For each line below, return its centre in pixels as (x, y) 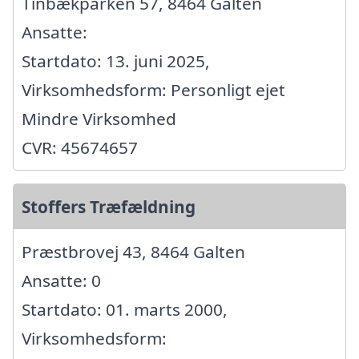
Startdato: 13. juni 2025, (116, 61)
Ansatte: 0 (61, 281)
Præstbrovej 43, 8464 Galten (133, 252)
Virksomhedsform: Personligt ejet (153, 90)
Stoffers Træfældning (109, 207)
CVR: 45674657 (80, 148)
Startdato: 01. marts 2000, (125, 310)
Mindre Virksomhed (99, 119)
